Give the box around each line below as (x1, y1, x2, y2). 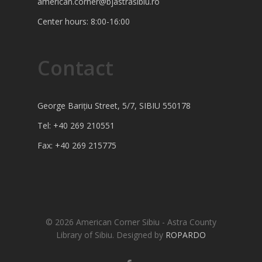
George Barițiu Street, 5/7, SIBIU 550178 (37, 100, 191, 111)
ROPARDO (166, 229, 206, 240)
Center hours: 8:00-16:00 (37, 16, 130, 27)
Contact (37, 54, 113, 81)
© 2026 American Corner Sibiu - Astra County (46, 216, 216, 227)
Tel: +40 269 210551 (37, 120, 115, 131)
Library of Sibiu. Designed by (56, 229, 166, 240)
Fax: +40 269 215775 (37, 140, 116, 151)
